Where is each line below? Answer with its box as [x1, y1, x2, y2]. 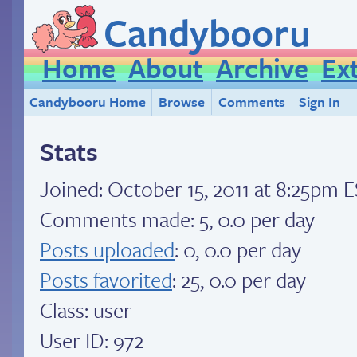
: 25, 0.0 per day [172, 264, 306, 295]
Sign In [299, 92, 340, 112]
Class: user [40, 294, 131, 325]
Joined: [40, 173, 108, 204]
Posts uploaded [40, 233, 175, 265]
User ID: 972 [40, 324, 143, 355]
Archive [216, 49, 308, 87]
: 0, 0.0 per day [175, 233, 301, 265]
